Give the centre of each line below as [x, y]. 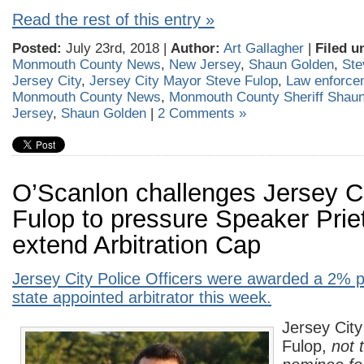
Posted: [37, 48]
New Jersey [205, 65]
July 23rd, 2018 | [116, 48]
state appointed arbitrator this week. [142, 297]
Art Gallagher [264, 48]
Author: [195, 48]
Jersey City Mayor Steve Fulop [184, 81]
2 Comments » [202, 113]
